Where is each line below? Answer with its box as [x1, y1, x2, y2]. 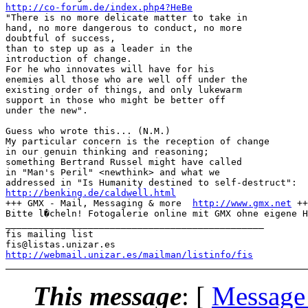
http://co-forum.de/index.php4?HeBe [5, 1, 192, 12]
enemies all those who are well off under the [5, 74, 247, 85]
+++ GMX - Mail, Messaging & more [5, 197, 192, 208]
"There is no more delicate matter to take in [5, 12, 247, 23]
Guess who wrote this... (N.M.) [5, 125, 170, 136]
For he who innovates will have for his [5, 63, 214, 74]
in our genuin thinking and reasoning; [5, 146, 214, 157]
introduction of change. [5, 53, 132, 64]
